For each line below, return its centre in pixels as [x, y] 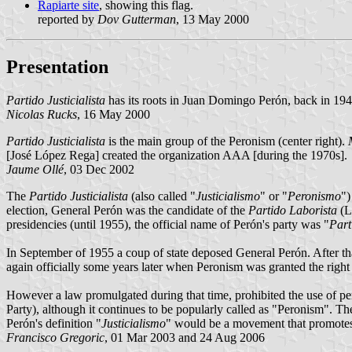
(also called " [162, 196]
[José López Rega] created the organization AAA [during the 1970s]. [177, 155]
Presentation [57, 66]
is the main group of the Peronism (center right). [227, 141]
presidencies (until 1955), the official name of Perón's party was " [168, 224]
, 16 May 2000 [114, 114]
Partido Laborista [293, 210]
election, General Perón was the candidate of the [127, 210]
